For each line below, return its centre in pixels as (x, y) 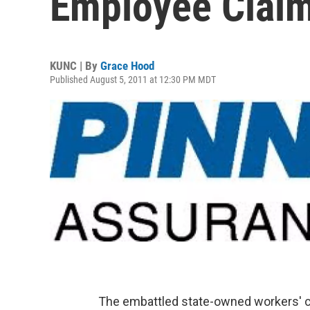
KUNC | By (75, 66)
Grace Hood (127, 66)
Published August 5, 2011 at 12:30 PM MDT (133, 80)
